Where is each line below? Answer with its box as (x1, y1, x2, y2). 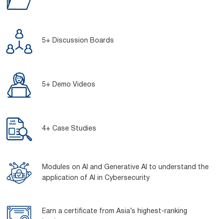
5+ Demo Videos (42, 82, 95, 88)
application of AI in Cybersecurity (42, 175, 150, 181)
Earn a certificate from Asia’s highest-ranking (42, 208, 187, 215)
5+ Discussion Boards (42, 38, 114, 44)
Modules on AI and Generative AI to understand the (42, 164, 209, 171)
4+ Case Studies (42, 126, 96, 132)
